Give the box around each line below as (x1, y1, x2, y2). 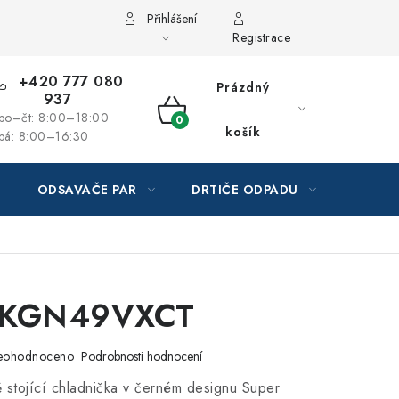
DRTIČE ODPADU (191, 181, 298, 199)
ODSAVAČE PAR (37, 181, 137, 199)
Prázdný (216, 78, 270, 96)
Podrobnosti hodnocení (81, 347, 202, 365)
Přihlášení (147, 10, 198, 28)
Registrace (232, 28, 291, 46)
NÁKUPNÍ (156, 117, 245, 143)
